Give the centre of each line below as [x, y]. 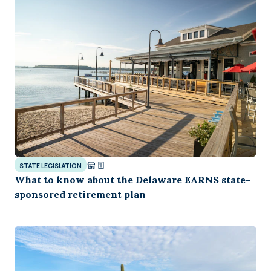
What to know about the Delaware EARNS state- [132, 180]
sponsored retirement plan [80, 194]
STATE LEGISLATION [51, 166]
